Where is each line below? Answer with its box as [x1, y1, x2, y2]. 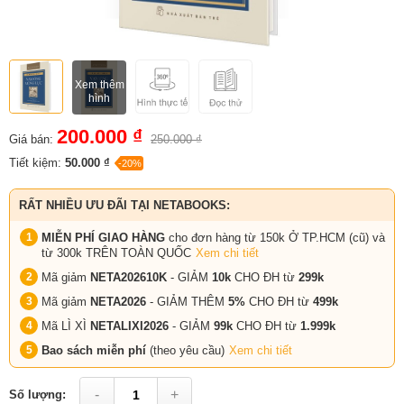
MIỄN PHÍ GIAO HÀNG [41, 230, 165, 244]
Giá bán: [9, 132, 53, 146]
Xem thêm [74, 78, 124, 92]
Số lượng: [9, 388, 66, 402]
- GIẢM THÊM [146, 294, 225, 308]
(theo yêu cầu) [150, 343, 225, 357]
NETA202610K [90, 270, 170, 284]
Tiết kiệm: [9, 155, 65, 170]
